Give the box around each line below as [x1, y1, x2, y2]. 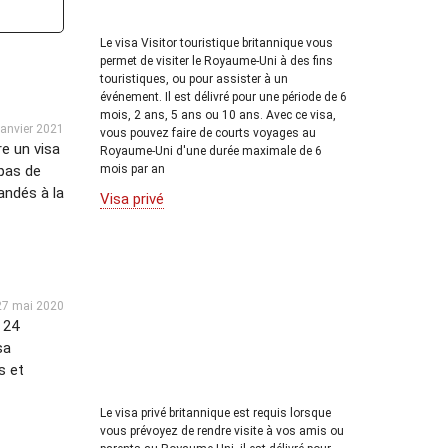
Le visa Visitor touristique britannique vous [100, 35, 333, 50]
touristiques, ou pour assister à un [100, 71, 288, 86]
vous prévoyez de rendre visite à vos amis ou [100, 424, 344, 438]
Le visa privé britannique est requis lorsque [100, 406, 331, 420]
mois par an [100, 161, 165, 176]
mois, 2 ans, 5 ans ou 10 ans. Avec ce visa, [100, 107, 336, 122]
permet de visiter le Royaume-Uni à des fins [100, 53, 333, 68]
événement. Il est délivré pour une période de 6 [100, 89, 347, 104]
